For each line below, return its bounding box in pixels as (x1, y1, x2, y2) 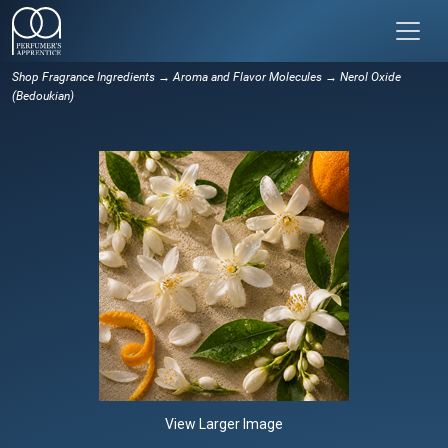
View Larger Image (165, 415, 283, 432)
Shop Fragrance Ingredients (12, 69, 155, 84)
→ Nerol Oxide (322, 69, 401, 84)
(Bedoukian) (12, 88, 74, 103)
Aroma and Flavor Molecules (173, 69, 322, 84)
